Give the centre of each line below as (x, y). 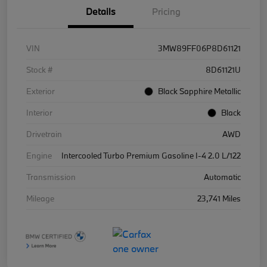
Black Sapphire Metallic (199, 91)
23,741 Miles (219, 198)
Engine (39, 155)
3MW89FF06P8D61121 (199, 48)
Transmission (51, 177)
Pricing (166, 11)
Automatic (222, 177)
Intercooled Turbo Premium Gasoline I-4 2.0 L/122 (151, 155)
